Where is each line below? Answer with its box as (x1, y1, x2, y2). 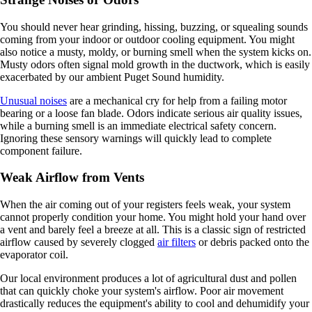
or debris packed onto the (196, 235, 309, 248)
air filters (157, 235, 196, 248)
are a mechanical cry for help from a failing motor (67, 94, 287, 107)
